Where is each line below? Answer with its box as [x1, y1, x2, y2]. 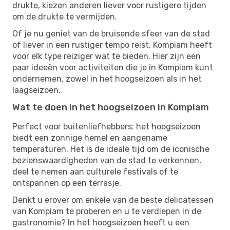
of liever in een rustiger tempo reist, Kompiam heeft [12, 40, 212, 50]
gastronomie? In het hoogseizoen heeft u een [12, 217, 189, 227]
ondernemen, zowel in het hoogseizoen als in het [12, 73, 202, 84]
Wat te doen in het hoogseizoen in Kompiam [12, 101, 209, 113]
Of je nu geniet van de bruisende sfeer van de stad [12, 28, 210, 39]
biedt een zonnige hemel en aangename [12, 132, 167, 143]
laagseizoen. [12, 85, 61, 95]
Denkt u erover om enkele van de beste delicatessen [12, 195, 214, 205]
